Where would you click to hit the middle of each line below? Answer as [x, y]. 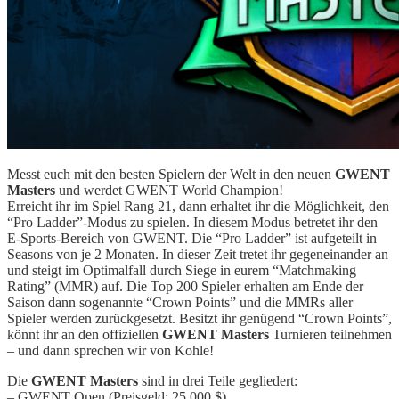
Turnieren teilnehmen [330, 334]
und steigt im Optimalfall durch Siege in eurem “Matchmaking [182, 270]
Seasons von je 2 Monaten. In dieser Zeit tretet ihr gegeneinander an [198, 254]
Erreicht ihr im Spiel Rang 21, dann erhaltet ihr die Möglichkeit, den [198, 206]
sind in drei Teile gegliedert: [218, 380]
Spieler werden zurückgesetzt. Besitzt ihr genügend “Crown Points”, [199, 318]
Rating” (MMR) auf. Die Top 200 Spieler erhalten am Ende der [185, 286]
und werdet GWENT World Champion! [169, 190]
